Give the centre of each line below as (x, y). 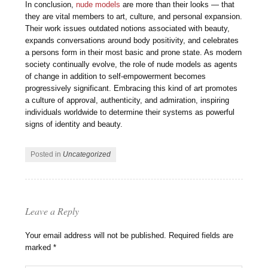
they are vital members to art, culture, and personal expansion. (134, 16)
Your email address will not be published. (96, 235)
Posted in (47, 155)
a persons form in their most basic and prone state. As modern (134, 52)
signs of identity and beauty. (74, 124)
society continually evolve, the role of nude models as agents (132, 64)
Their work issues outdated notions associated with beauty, (128, 28)
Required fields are (201, 235)
